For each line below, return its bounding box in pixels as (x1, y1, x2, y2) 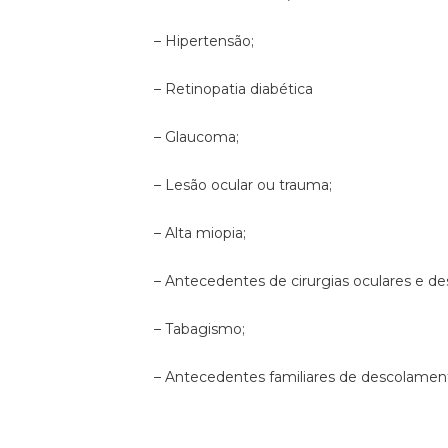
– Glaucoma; (154, 128, 240, 147)
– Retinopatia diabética (154, 80, 314, 99)
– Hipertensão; (154, 32, 255, 51)
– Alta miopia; (154, 224, 247, 243)
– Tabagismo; (154, 320, 246, 339)
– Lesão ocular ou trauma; (154, 176, 333, 195)
